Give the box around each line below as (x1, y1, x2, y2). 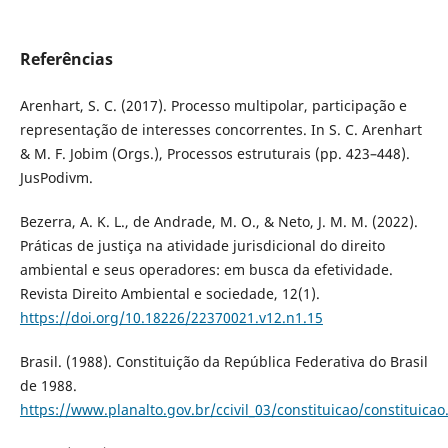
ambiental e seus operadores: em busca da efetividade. (19, 260, 393, 280)
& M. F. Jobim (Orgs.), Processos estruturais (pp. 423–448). (19, 144, 410, 164)
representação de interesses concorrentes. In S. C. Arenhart (19, 120, 422, 140)
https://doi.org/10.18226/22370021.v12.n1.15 (19, 308, 323, 328)
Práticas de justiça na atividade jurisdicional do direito (19, 236, 385, 256)
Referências (19, 48, 113, 71)
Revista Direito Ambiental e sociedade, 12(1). (19, 284, 320, 304)
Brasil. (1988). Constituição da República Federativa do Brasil (19, 352, 428, 372)
